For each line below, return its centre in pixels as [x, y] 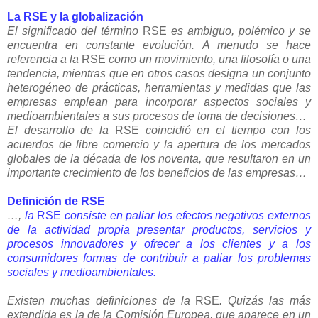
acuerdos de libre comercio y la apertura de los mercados [159, 144]
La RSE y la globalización [75, 16]
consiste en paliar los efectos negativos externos [188, 215]
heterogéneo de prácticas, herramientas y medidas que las [159, 87]
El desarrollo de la [58, 130]
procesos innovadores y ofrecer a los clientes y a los [159, 243]
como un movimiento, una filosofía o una [210, 59]
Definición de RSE [56, 201]
